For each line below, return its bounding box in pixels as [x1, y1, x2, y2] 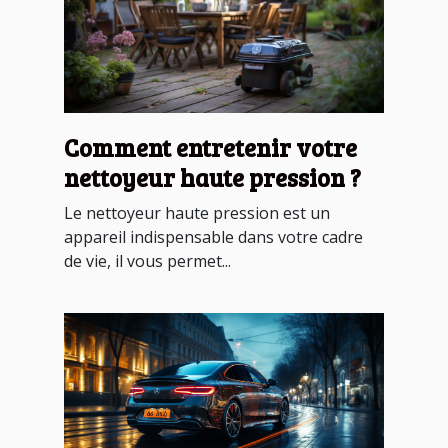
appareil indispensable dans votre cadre [64, 225, 363, 248]
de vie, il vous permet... [64, 249, 231, 272]
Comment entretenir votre [64, 130, 357, 164]
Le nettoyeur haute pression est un [64, 201, 330, 224]
